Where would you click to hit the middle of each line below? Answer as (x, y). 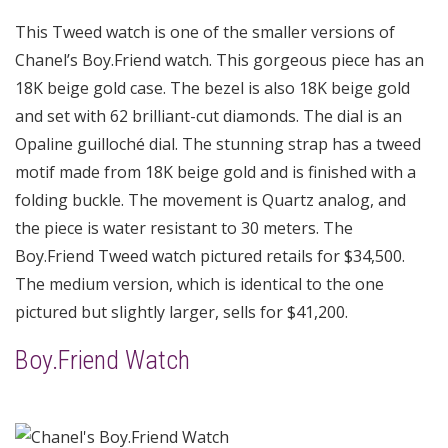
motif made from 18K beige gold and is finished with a (215, 171)
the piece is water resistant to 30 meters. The (184, 227)
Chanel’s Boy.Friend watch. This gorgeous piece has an (219, 59)
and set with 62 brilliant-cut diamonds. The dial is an (208, 115)
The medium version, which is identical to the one (199, 283)
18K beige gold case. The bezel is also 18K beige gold (212, 87)
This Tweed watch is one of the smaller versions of (205, 31)
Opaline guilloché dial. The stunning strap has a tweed (218, 143)
